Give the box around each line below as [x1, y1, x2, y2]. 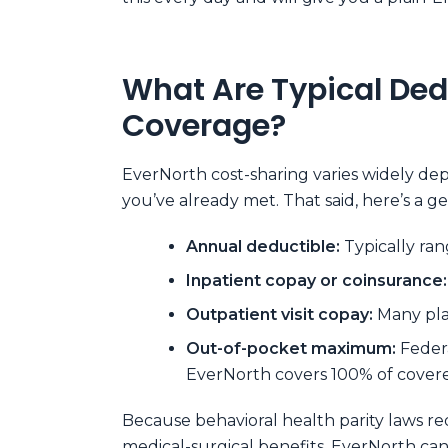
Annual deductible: [186, 236, 340, 256]
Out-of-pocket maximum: [186, 338, 396, 358]
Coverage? [122, 104, 286, 148]
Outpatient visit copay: [186, 304, 373, 324]
